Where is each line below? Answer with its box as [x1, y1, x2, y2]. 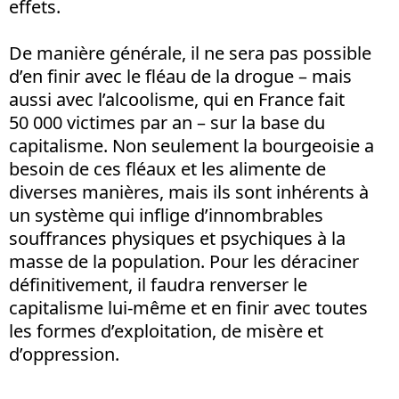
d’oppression [9, 341, 115, 366]
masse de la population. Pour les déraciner [9, 248, 359, 273]
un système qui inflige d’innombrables [9, 202, 323, 227]
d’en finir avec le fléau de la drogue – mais [9, 63, 352, 88]
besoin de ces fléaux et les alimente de [9, 156, 326, 181]
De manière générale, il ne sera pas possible [9, 40, 371, 65]
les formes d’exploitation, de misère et [9, 318, 323, 343]
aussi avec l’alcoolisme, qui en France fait [9, 86, 345, 111]
